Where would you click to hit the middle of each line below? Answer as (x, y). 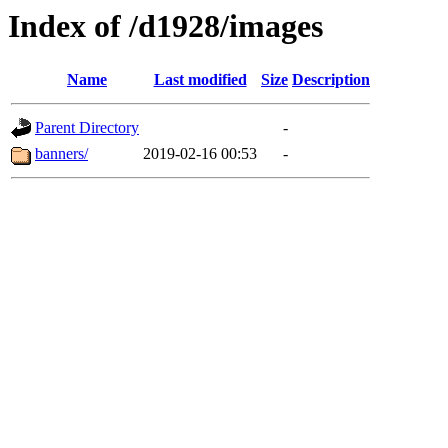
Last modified (200, 80)
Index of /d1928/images (165, 26)
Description (331, 80)
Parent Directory (87, 128)
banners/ (61, 154)
